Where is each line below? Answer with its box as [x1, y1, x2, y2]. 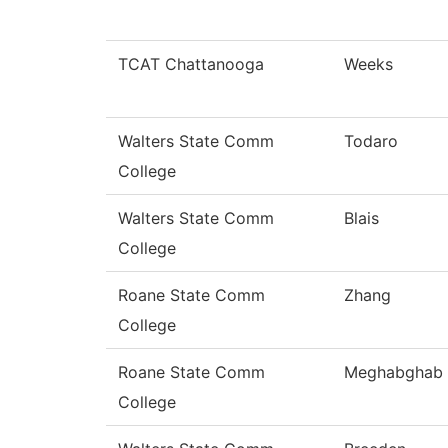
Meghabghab [344, 362, 443, 383]
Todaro [344, 131, 398, 152]
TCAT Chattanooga [118, 54, 264, 75]
